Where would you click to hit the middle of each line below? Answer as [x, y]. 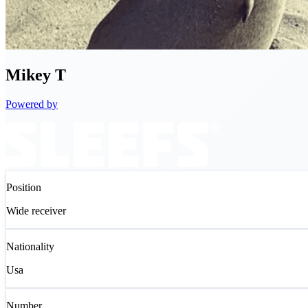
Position [24, 188]
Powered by [32, 104]
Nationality [30, 247]
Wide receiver [36, 211]
